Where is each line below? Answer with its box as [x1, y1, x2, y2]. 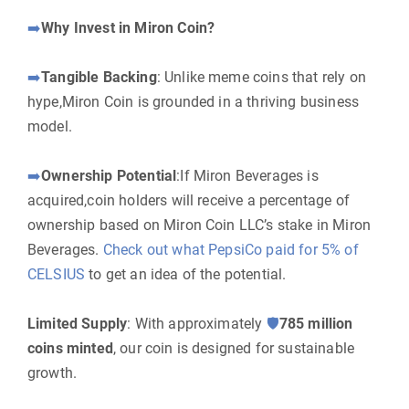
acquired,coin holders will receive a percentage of [27, 192, 351, 209]
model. [27, 118, 72, 135]
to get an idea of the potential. [85, 266, 287, 283]
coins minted [27, 340, 113, 357]
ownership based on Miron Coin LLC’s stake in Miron [27, 216, 372, 234]
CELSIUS [27, 266, 86, 283]
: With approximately [127, 315, 267, 332]
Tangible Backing [41, 68, 157, 86]
